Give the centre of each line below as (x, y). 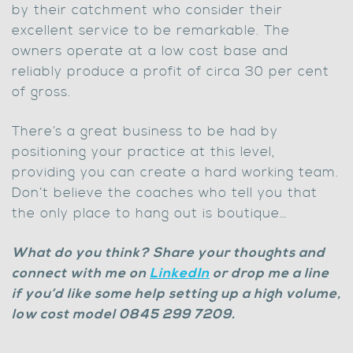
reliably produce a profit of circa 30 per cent (171, 72)
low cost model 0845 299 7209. (124, 314)
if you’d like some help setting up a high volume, (176, 294)
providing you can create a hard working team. (175, 173)
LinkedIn (180, 273)
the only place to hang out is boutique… (150, 214)
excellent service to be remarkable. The (151, 31)
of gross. (41, 92)
